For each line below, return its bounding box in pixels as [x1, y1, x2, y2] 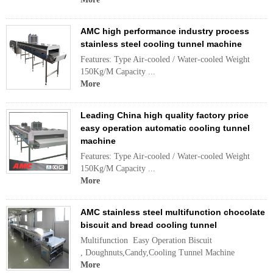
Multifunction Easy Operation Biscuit [80, 236, 212, 245]
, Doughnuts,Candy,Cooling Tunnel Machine [80, 248, 235, 257]
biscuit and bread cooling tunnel [80, 220, 217, 230]
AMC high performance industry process [80, 26, 249, 36]
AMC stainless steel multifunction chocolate [80, 207, 265, 217]
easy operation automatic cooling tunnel [80, 123, 250, 133]
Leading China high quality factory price [80, 110, 249, 120]
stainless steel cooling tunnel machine [80, 39, 242, 49]
